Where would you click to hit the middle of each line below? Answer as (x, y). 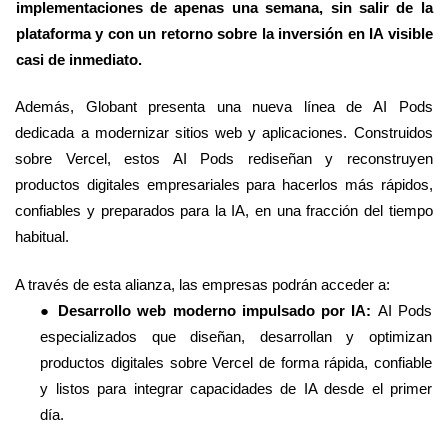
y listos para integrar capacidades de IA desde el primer (236, 388)
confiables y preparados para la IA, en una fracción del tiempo (224, 211)
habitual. (44, 237)
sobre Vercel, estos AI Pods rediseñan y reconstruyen (224, 159)
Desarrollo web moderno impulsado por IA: (217, 310)
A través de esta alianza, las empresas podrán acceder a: (203, 284)
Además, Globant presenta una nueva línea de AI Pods (224, 107)
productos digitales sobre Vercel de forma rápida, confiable (236, 362)
